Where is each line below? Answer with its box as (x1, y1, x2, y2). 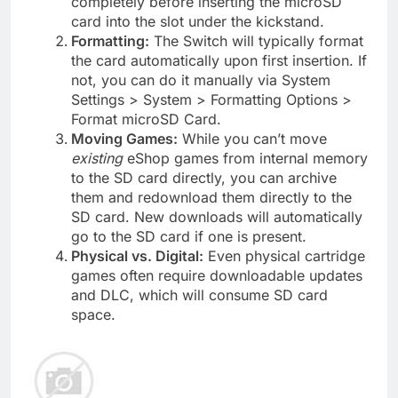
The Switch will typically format (149, 31, 363, 50)
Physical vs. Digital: (71, 246, 203, 265)
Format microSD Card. (71, 109, 221, 128)
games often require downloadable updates (71, 266, 362, 284)
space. (71, 305, 115, 323)
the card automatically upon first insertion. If (71, 51, 367, 69)
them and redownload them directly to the (71, 187, 352, 206)
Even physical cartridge (203, 246, 365, 265)
